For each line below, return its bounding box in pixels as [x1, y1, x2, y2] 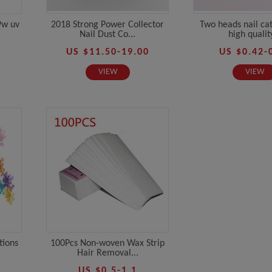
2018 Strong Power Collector [51, 19, 164, 30]
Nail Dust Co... [80, 29, 135, 39]
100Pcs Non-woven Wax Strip [50, 238, 165, 248]
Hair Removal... [76, 248, 138, 258]
